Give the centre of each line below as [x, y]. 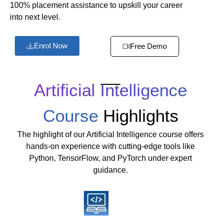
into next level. [35, 17]
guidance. [110, 170]
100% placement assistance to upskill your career [96, 5]
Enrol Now [51, 46]
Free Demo [148, 46]
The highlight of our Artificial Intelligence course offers [110, 134]
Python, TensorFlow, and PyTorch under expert [110, 158]
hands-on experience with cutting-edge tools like [110, 146]
